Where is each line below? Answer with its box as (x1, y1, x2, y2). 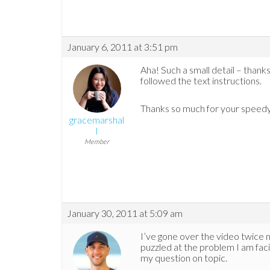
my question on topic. (140, 252, 227, 264)
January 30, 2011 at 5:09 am (67, 207, 183, 219)
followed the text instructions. (140, 75, 262, 87)
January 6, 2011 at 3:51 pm (67, 41, 178, 53)
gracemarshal (69, 114, 124, 126)
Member (84, 137, 109, 146)
